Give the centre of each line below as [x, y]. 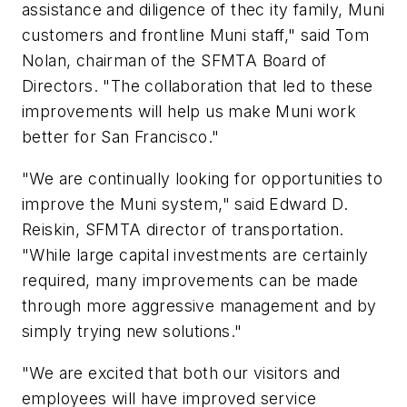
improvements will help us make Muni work [189, 112]
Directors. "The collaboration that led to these [198, 86]
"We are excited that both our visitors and [181, 372]
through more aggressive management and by [199, 306]
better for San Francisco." [121, 137]
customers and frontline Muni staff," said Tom [195, 35]
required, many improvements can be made [190, 281]
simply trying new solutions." [132, 332]
